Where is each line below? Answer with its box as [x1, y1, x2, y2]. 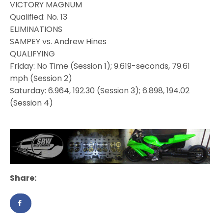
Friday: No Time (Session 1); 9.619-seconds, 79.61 [10, 60, 191, 72]
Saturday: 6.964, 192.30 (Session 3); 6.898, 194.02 [10, 85, 190, 97]
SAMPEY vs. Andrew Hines [10, 36, 107, 48]
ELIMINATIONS [10, 24, 62, 35]
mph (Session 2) [10, 73, 73, 84]
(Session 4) [10, 97, 54, 109]
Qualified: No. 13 [10, 11, 68, 23]
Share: [10, 172, 36, 184]
